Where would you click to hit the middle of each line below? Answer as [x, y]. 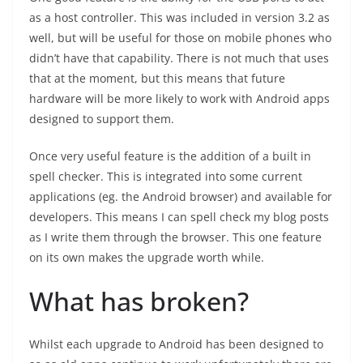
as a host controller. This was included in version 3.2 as [179, 17]
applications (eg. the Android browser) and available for [181, 196]
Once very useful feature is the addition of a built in [170, 156]
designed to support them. [102, 119]
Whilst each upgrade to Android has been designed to [176, 344]
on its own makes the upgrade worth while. [147, 257]
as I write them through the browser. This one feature [175, 237]
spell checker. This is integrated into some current [166, 176]
